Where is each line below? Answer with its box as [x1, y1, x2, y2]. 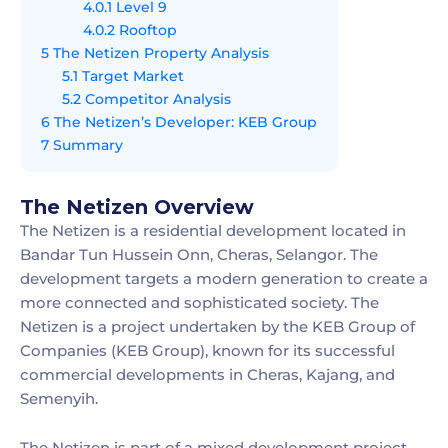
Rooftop [115, 20, 177, 39]
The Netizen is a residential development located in [20, 220, 406, 240]
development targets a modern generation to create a [20, 268, 428, 288]
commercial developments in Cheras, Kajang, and [20, 364, 395, 384]
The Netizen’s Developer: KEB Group [50, 112, 317, 131]
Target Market [78, 66, 184, 85]
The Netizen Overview [20, 194, 254, 219]
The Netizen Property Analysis [49, 43, 269, 62]
